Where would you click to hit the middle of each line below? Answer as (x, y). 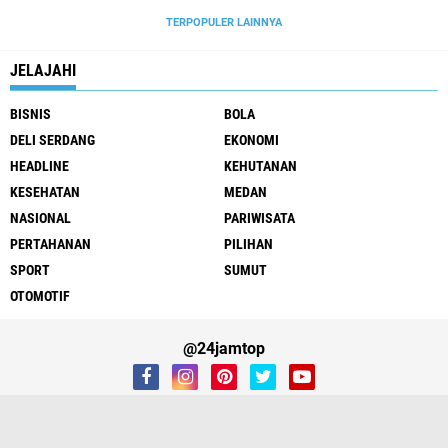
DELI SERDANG (52, 140)
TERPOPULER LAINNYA (224, 22)
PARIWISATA (259, 218)
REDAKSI (224, 437)
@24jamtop (224, 348)
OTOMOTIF (40, 296)
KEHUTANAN (260, 166)
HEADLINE (39, 166)
